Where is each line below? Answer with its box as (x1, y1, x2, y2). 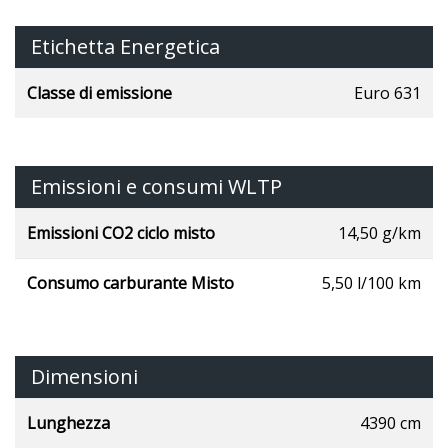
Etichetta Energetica (31, 32, 220, 60)
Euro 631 (354, 81, 421, 104)
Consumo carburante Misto (27, 271, 234, 294)
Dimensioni (31, 362, 138, 390)
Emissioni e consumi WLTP (31, 172, 282, 200)
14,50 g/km (338, 221, 421, 244)
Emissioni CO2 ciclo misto (27, 221, 215, 244)
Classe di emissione (27, 81, 172, 104)
